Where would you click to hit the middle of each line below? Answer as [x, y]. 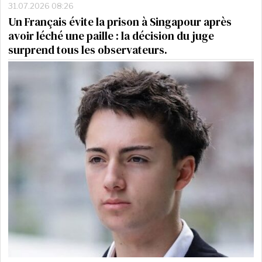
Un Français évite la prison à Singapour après [120, 21]
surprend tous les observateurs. [88, 49]
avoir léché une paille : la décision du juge [111, 35]
